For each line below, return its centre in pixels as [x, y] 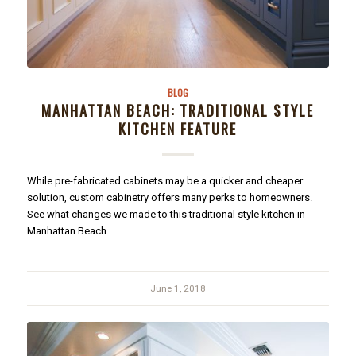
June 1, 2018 [178, 288]
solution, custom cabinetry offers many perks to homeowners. [169, 197]
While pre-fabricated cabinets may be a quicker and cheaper [164, 180]
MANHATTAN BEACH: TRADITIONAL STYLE [178, 110]
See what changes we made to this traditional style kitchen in [166, 214]
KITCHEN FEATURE [178, 128]
